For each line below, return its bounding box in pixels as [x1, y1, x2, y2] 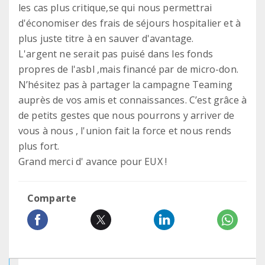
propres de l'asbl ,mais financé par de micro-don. [18, 63, 238, 76]
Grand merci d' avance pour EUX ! [18, 155, 167, 168]
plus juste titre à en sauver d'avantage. [18, 32, 194, 45]
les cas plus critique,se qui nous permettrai [18, 1, 212, 14]
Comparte [27, 192, 77, 205]
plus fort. [18, 140, 60, 153]
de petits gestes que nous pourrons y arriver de [18, 109, 235, 122]
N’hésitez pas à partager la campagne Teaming [18, 78, 233, 91]
